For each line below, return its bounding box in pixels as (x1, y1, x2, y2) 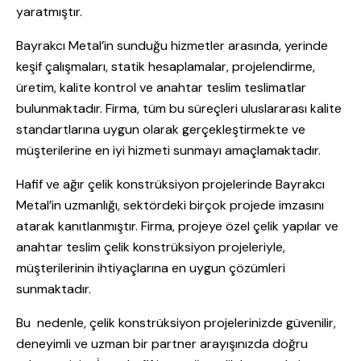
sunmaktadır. (16, 280, 91, 298)
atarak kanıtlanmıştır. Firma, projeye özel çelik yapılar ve (16, 218, 338, 235)
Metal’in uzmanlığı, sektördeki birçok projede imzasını (16, 197, 324, 214)
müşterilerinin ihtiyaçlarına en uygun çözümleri (16, 259, 285, 277)
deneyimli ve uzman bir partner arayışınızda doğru (16, 335, 308, 353)
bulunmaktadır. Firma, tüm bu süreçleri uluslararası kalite (16, 100, 342, 118)
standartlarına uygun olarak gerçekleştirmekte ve (16, 121, 305, 139)
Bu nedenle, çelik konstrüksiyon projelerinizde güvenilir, (16, 314, 336, 332)
